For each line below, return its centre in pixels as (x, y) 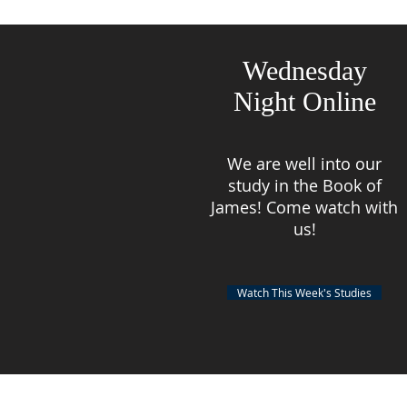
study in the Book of (304, 185)
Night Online (304, 101)
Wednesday (304, 70)
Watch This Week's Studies (304, 293)
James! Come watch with (304, 207)
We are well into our (304, 164)
